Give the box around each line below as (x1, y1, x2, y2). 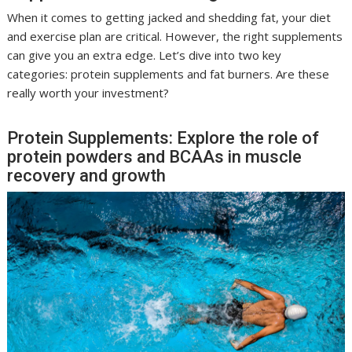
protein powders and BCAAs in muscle (7, 146, 302, 167)
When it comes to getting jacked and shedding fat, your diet (7, 9, 332, 25)
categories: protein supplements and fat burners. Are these (7, 65, 330, 82)
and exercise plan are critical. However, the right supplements (7, 27, 343, 44)
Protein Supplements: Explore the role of (7, 127, 320, 148)
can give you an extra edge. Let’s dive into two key (7, 46, 282, 63)
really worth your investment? (7, 84, 170, 101)
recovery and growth (7, 165, 167, 185)
